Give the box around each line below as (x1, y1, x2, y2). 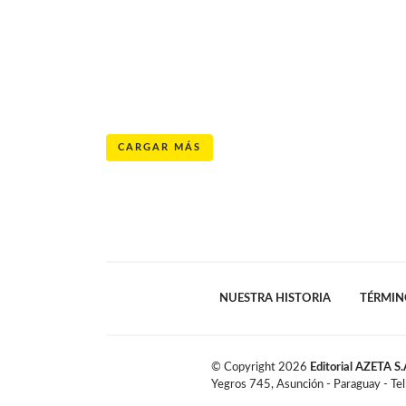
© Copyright (211, 361, 278, 372)
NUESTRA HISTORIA (218, 292, 331, 304)
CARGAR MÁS (118, 141, 201, 152)
